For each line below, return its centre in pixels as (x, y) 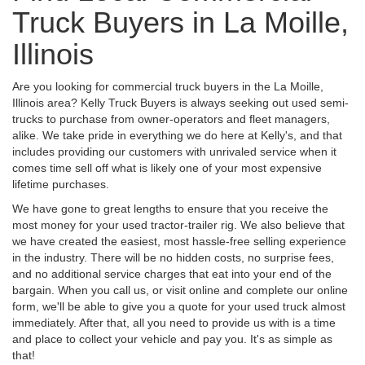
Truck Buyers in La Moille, (180, 22)
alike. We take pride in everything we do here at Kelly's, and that (177, 135)
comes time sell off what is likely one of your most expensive (167, 167)
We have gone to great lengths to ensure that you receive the (170, 208)
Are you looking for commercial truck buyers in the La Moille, (168, 86)
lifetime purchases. (61, 184)
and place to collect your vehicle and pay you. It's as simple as (172, 339)
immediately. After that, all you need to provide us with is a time (174, 322)
